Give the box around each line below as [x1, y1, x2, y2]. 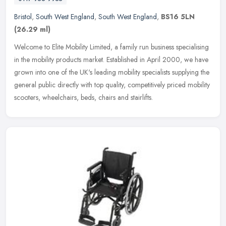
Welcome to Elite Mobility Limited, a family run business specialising [14, 41, 209, 52]
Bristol [14, 11, 32, 22]
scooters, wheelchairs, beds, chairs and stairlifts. [14, 92, 153, 102]
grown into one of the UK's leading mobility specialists [14, 67, 170, 77]
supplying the [172, 67, 209, 77]
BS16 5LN [161, 11, 195, 22]
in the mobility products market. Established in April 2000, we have [14, 54, 208, 65]
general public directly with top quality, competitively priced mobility [14, 79, 210, 90]
